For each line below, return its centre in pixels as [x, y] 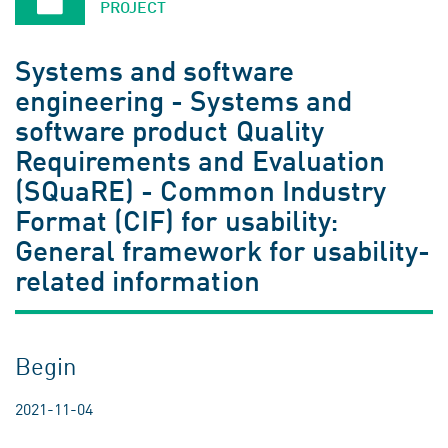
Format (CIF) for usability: [176, 220]
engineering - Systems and [183, 100]
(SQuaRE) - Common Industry [200, 190]
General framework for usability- [223, 250]
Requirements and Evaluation [200, 160]
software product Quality [169, 130]
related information [137, 280]
